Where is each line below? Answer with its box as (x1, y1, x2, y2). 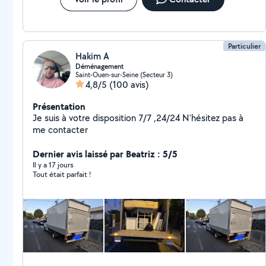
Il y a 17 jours (33, 160, 74, 170)
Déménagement (75, 62, 124, 71)
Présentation (33, 100, 85, 113)
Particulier (228, 41, 261, 51)
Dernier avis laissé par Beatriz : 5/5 (33, 147, 178, 160)
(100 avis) (109, 78, 149, 91)
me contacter (33, 123, 88, 136)
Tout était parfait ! (33, 169, 91, 179)
